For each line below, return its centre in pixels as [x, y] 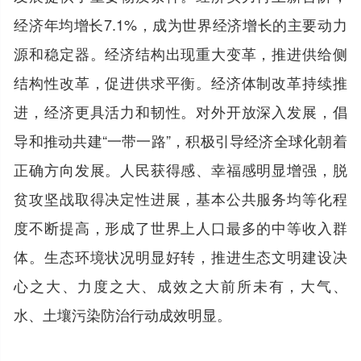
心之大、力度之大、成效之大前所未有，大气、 [180, 285]
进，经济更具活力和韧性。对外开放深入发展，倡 [180, 111]
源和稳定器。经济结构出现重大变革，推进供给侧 [180, 53]
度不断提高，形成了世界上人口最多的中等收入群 [180, 227]
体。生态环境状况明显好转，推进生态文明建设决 [180, 256]
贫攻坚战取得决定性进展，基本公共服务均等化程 [180, 198]
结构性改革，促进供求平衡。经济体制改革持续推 [180, 82]
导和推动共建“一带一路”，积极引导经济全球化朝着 [180, 140]
